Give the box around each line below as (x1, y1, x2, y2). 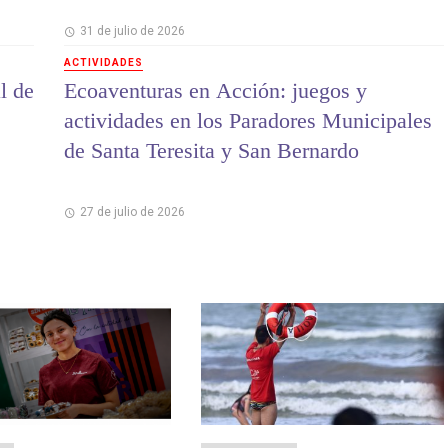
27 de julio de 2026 (79, 204, 185, 219)
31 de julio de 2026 (79, 24, 185, 39)
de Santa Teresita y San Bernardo (64, 137, 359, 163)
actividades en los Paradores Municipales (64, 107, 432, 133)
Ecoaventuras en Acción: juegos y (64, 77, 367, 103)
